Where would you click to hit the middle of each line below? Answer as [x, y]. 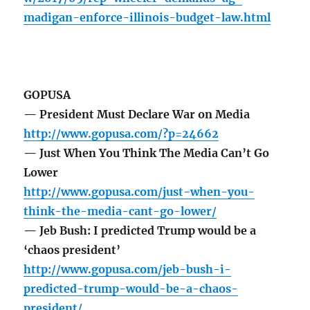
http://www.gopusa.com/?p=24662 [121, 134]
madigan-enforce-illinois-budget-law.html [147, 18]
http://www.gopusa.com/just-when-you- [139, 192]
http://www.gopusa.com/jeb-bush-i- [128, 270]
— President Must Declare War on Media [137, 115]
